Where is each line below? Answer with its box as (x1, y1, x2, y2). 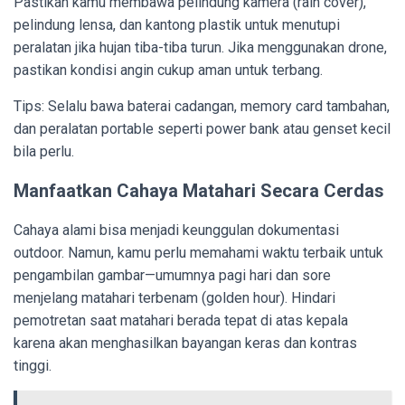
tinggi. (14, 356, 52, 374)
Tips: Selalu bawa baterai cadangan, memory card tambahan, (14, 97, 390, 115)
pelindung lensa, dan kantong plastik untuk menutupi (14, 15, 340, 33)
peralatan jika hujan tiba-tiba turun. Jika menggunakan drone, (14, 38, 387, 56)
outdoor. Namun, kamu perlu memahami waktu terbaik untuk (14, 243, 383, 261)
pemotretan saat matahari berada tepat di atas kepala (14, 311, 348, 329)
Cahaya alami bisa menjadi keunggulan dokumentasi (14, 221, 339, 239)
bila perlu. (14, 142, 74, 160)
